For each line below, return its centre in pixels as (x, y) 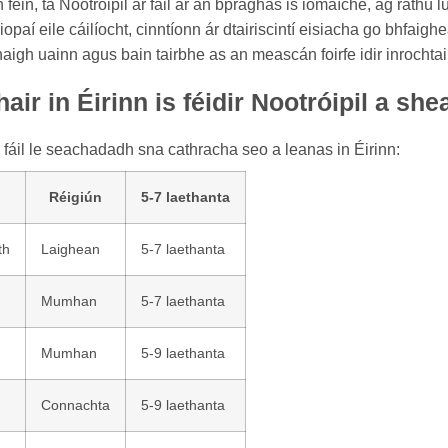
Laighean (70, 249)
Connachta (75, 405)
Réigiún (75, 197)
